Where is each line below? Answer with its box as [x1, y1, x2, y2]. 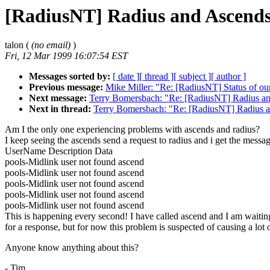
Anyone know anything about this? [5, 242, 139, 253]
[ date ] [113, 71, 139, 82]
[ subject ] [174, 71, 211, 82]
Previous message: [29, 82, 103, 93]
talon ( [5, 40, 31, 51]
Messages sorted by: [29, 71, 110, 82]
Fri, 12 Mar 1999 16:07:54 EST [5, 51, 128, 61]
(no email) [31, 40, 71, 51]
